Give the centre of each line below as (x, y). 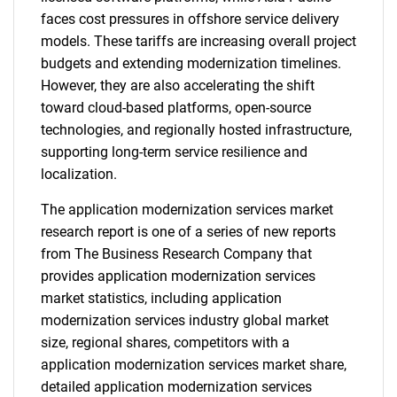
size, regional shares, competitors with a (165, 343)
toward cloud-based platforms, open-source (176, 108)
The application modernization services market (187, 210)
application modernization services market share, (194, 365)
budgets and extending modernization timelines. (191, 63)
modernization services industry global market (185, 320)
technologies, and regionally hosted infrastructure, (196, 130)
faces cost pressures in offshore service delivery (190, 19)
